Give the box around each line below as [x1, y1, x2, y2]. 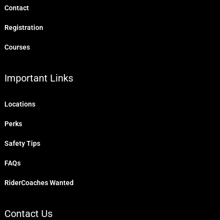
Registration [4, 24, 43, 32]
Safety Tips [4, 139, 40, 148]
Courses [4, 43, 30, 52]
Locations [4, 100, 35, 109]
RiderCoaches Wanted [4, 179, 74, 187]
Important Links [4, 72, 73, 84]
